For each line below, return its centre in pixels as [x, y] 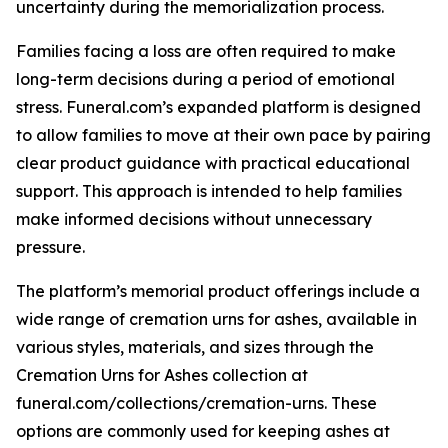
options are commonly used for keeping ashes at [203, 431]
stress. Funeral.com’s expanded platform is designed [218, 107]
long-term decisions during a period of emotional [205, 79]
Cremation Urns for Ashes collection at [162, 375]
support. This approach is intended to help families [209, 191]
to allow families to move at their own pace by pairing [223, 135]
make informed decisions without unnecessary [194, 219]
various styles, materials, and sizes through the [195, 347]
